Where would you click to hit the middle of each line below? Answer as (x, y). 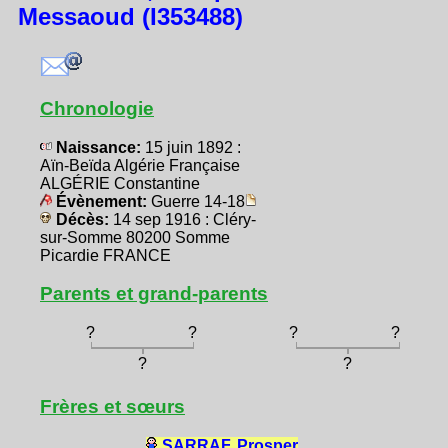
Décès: (82, 220)
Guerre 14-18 (198, 202)
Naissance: (98, 148)
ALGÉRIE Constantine (120, 184)
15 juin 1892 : (193, 148)
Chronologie (97, 108)
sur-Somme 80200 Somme (135, 238)
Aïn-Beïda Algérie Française (140, 166)
